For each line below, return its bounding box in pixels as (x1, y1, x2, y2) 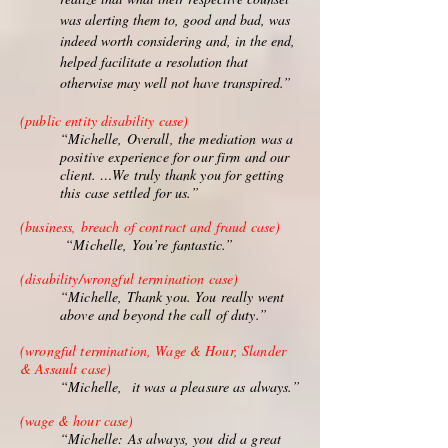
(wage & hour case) (20, 411, 134, 430)
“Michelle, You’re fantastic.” (60, 235, 239, 254)
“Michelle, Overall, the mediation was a (60, 129, 294, 148)
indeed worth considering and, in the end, (60, 31, 295, 50)
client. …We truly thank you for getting (60, 165, 285, 184)
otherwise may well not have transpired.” (60, 73, 291, 92)
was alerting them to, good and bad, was (60, 10, 290, 29)
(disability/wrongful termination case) (20, 269, 239, 288)
